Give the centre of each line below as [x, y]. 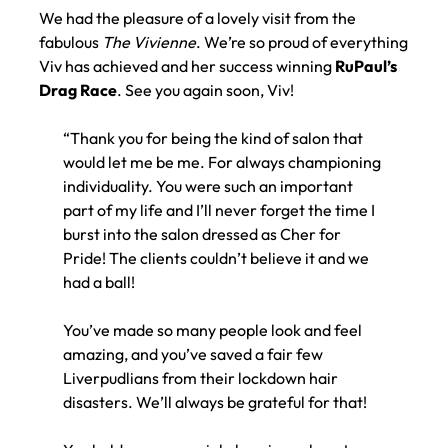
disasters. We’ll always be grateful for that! [214, 402]
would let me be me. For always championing [221, 162]
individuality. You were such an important [207, 186]
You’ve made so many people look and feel [212, 330]
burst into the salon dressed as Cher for [201, 234]
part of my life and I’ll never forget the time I [218, 210]
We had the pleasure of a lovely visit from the [197, 18]
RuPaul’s [365, 66]
